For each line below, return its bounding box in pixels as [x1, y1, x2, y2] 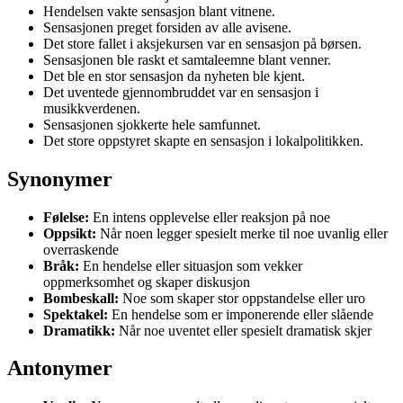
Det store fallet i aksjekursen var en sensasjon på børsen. [43, 35, 362, 51]
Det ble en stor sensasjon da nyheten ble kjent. [43, 67, 305, 84]
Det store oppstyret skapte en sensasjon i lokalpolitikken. [43, 132, 363, 148]
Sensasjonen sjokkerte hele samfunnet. [43, 116, 261, 132]
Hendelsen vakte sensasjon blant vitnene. [43, 3, 275, 19]
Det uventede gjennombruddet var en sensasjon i [43, 84, 318, 100]
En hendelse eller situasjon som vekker [79, 257, 302, 273]
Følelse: [43, 209, 89, 225]
